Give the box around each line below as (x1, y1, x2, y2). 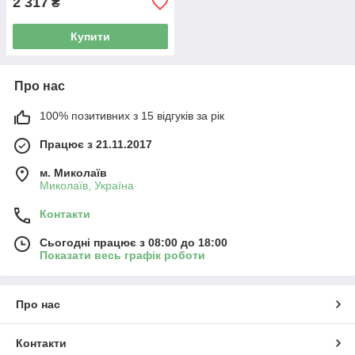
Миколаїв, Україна (40, 179, 134, 192)
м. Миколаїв (40, 166, 107, 179)
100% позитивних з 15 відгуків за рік (40, 109, 224, 122)
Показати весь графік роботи (40, 249, 205, 261)
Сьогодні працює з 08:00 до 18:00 (40, 236, 227, 249)
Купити (71, 30, 110, 43)
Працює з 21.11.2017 (40, 138, 152, 151)
